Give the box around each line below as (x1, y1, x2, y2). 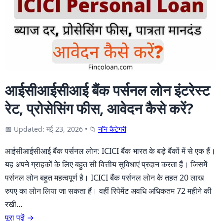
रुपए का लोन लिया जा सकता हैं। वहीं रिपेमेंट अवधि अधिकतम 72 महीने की (5, 185, 212, 197)
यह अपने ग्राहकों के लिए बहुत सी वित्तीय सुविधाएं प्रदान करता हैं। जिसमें (5, 159, 207, 170)
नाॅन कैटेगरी (98, 124, 126, 134)
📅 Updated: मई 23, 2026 (5, 124, 83, 134)
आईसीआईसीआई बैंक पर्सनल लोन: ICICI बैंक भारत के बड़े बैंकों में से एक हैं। (5, 146, 216, 157)
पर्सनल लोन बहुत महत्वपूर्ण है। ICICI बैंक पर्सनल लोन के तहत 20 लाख (5, 172, 204, 184)
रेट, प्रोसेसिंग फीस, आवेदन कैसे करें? (5, 99, 193, 118)
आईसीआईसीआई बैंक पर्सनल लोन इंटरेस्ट (5, 80, 210, 100)
